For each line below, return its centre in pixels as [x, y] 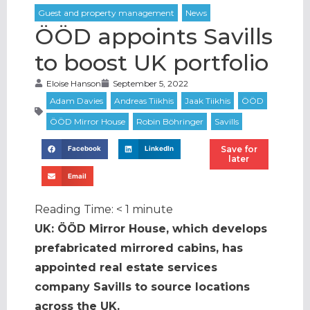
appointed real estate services [126, 268]
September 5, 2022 [151, 83]
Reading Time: [75, 210]
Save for [239, 149]
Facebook [85, 149]
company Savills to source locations [142, 287]
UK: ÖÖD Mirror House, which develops [151, 229]
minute [153, 210]
